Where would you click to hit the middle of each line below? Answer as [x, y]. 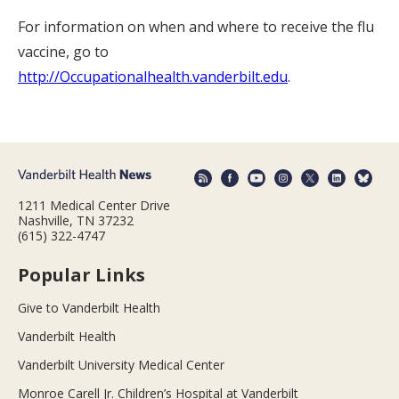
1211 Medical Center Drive [94, 205]
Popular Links [81, 274]
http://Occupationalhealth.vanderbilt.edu [153, 77]
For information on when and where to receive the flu [196, 27]
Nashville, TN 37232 [76, 220]
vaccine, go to [63, 52]
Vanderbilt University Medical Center [121, 364]
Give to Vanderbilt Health [89, 307]
